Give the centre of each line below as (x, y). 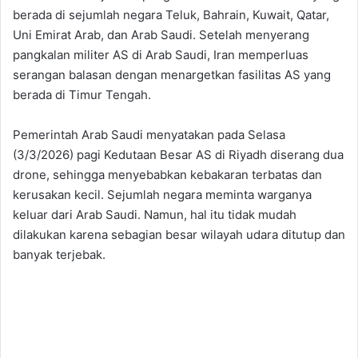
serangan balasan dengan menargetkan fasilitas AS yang (172, 75)
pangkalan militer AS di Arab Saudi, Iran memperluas (161, 55)
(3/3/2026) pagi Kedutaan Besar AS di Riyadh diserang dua (178, 155)
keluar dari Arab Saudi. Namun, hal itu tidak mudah (155, 215)
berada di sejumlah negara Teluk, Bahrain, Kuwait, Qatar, (171, 15)
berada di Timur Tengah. (82, 95)
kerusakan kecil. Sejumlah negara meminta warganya (162, 195)
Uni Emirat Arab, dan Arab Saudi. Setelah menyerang (161, 35)
